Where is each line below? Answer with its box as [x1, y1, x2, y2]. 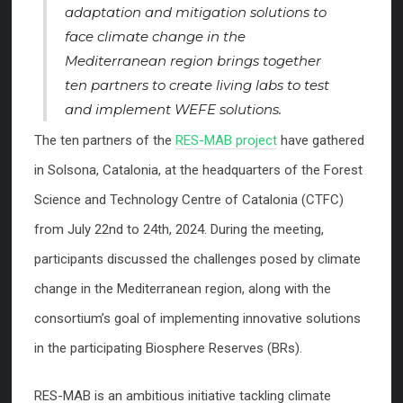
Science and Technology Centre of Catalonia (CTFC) [34, 192, 344, 209]
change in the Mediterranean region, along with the [34, 281, 331, 298]
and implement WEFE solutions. [65, 101, 282, 119]
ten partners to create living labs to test [65, 76, 329, 94]
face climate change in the [65, 28, 246, 46]
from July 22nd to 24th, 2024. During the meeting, [34, 221, 324, 238]
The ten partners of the [34, 132, 175, 149]
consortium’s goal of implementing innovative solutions [34, 310, 361, 327]
